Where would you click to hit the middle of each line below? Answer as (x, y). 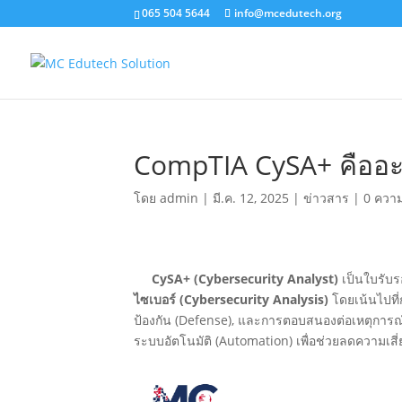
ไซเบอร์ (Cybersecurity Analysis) (232, 299)
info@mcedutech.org (288, 13)
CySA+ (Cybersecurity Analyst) (236, 278)
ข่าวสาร (327, 198)
